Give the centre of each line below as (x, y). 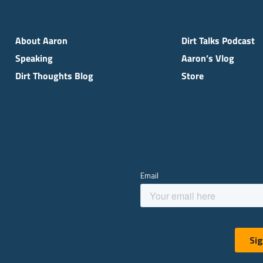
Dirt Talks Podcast (218, 41)
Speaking (34, 58)
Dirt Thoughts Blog (54, 76)
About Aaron (41, 41)
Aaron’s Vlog (208, 58)
